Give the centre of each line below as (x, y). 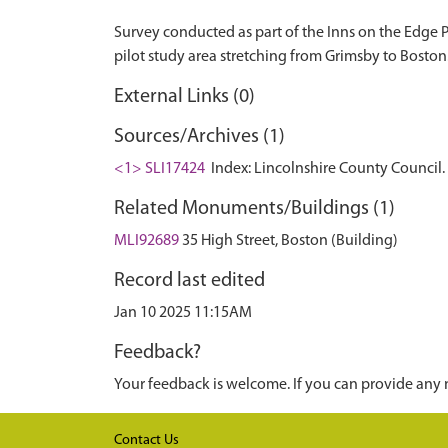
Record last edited (189, 281)
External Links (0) (184, 97)
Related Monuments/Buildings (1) (254, 209)
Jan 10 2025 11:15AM (183, 313)
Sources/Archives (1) (199, 137)
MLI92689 (146, 241)
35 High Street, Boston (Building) (290, 241)
